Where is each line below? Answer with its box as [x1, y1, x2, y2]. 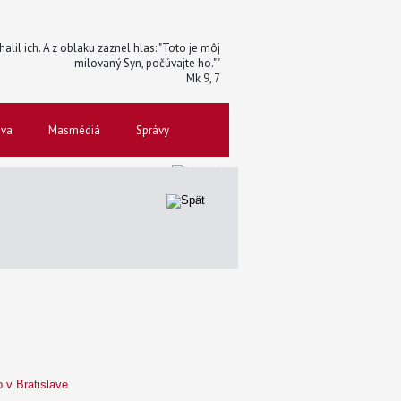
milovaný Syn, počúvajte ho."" [74, 55, 220, 71]
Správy [136, 123, 169, 138]
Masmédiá [48, 123, 100, 138]
